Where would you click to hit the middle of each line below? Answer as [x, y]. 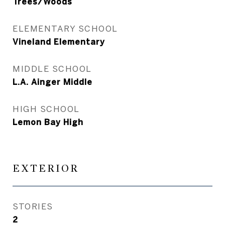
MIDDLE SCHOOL [52, 69]
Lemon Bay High [48, 122]
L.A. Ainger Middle [52, 82]
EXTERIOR [46, 168]
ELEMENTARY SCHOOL [65, 28]
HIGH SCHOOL [46, 109]
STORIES [33, 206]
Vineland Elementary [59, 42]
